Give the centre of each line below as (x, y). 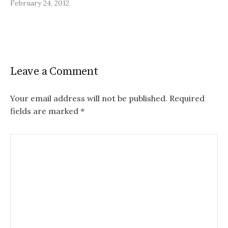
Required (186, 98)
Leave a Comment (54, 71)
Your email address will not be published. (89, 98)
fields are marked (45, 111)
